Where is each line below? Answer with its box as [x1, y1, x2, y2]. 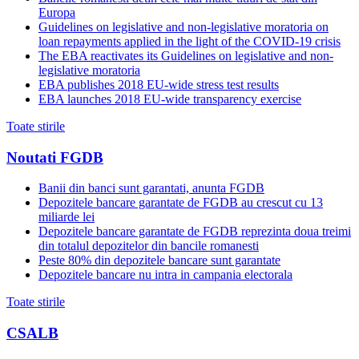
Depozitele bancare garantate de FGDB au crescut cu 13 [38, 196, 323, 210]
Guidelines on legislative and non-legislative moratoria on [38, 19, 329, 34]
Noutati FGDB [6, 148, 103, 166]
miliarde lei [38, 210, 95, 224]
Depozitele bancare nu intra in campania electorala [38, 268, 292, 282]
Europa [38, 5, 75, 19]
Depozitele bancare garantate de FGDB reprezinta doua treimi [38, 224, 351, 239]
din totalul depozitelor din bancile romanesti [38, 239, 259, 253]
